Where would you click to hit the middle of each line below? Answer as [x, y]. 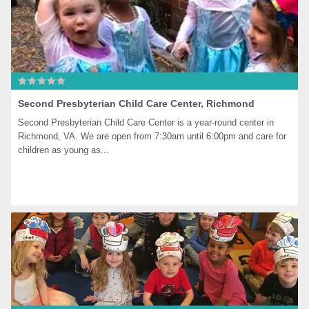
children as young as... [64, 150]
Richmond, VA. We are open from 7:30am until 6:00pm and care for [152, 136]
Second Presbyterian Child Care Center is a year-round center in [146, 122]
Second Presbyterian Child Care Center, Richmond [137, 103]
